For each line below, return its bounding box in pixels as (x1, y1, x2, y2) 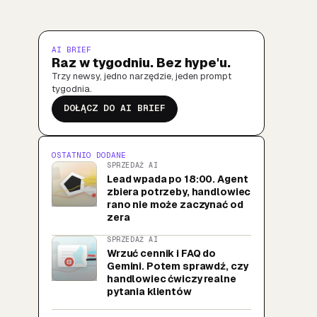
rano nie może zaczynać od (107, 197, 243, 211)
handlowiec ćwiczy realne (107, 272, 236, 285)
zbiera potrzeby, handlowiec (107, 185, 251, 198)
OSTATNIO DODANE (52, 149, 126, 160)
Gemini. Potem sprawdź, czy (107, 259, 248, 272)
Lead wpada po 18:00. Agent (107, 172, 248, 185)
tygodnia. (52, 82, 92, 95)
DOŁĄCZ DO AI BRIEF (64, 101, 166, 114)
